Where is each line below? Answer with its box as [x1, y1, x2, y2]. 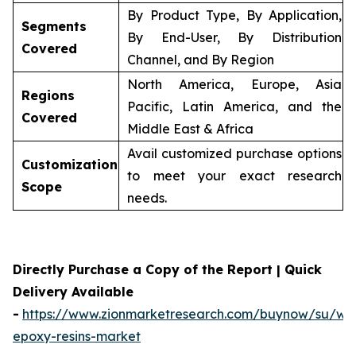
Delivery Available [13, 283, 133, 300]
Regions [21, 87, 75, 103]
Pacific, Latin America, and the [127, 98, 342, 114]
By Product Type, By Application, [127, 6, 342, 23]
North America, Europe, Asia [127, 75, 342, 92]
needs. [127, 189, 167, 206]
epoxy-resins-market [13, 327, 141, 344]
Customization [21, 156, 118, 172]
